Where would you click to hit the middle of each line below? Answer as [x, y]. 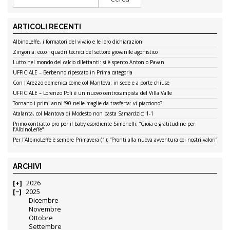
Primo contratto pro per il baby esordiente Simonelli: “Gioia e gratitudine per [104, 124]
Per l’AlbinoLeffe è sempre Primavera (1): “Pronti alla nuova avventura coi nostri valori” [115, 140]
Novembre [45, 209]
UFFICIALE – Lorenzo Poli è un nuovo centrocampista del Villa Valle [92, 93]
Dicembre [44, 201]
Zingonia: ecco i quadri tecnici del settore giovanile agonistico [85, 52]
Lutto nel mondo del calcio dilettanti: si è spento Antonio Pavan [89, 62]
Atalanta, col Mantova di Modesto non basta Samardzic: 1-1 [83, 114]
